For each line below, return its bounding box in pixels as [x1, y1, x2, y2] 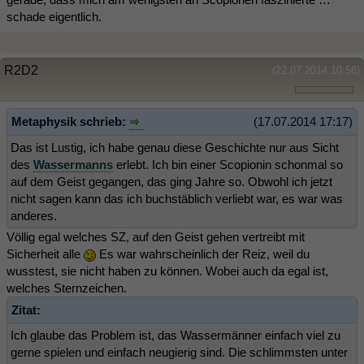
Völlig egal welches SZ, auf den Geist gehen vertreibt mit [6, 230, 305, 245]
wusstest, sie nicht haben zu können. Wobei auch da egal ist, [6, 264, 328, 279]
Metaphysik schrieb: [11, 114, 129, 128]
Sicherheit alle [6, 247, 84, 262]
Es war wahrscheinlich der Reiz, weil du [96, 247, 310, 262]
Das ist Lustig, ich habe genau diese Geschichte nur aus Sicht [11, 141, 339, 155]
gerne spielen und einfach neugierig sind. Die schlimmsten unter [11, 345, 348, 360]
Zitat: [11, 303, 41, 318]
